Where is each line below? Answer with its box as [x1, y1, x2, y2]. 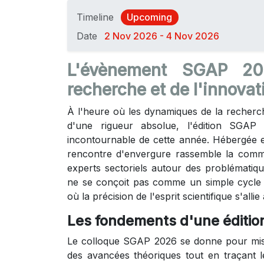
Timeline [77, 11, 114, 24]
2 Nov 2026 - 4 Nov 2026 [104, 29, 219, 42]
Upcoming [127, 11, 173, 24]
